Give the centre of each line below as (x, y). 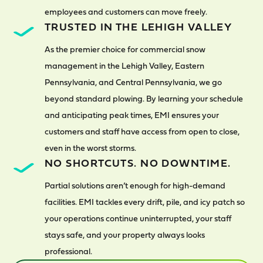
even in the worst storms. (90, 148)
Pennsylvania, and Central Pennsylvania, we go (133, 82)
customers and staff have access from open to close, (142, 131)
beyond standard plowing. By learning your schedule (144, 98)
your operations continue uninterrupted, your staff (138, 218)
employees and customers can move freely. (126, 11)
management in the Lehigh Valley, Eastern (124, 65)
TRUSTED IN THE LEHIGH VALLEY (139, 27)
